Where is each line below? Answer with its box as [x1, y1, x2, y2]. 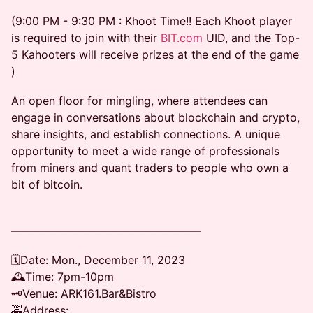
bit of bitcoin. [11, 177, 82, 191]
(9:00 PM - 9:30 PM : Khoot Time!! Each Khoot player [11, 14, 292, 28]
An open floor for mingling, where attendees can [11, 94, 268, 108]
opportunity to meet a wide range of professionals [11, 144, 279, 158]
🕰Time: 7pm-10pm [11, 270, 114, 284]
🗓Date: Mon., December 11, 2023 [11, 253, 185, 267]
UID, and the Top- [203, 31, 300, 45]
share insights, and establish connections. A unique [11, 127, 280, 141]
